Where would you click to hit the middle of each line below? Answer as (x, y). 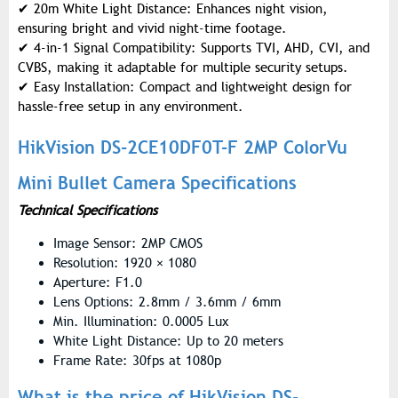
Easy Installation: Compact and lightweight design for (191, 88)
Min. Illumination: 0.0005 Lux (141, 322)
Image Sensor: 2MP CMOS (128, 244)
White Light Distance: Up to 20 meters (168, 342)
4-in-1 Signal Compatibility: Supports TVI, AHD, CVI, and (199, 48)
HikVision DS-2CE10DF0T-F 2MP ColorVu (183, 148)
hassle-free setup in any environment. (131, 107)
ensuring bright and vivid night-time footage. (152, 29)
